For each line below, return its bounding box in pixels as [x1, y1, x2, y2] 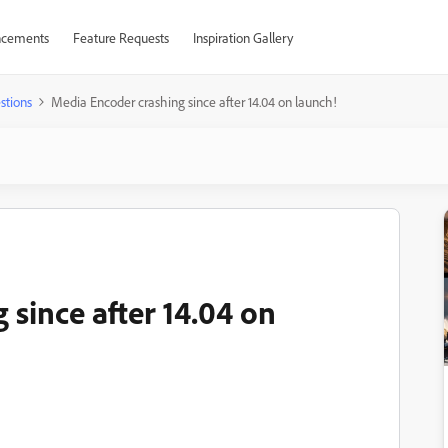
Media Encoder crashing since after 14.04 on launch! [51, 93, 337, 110]
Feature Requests [72, 29, 169, 46]
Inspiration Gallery [192, 29, 293, 46]
